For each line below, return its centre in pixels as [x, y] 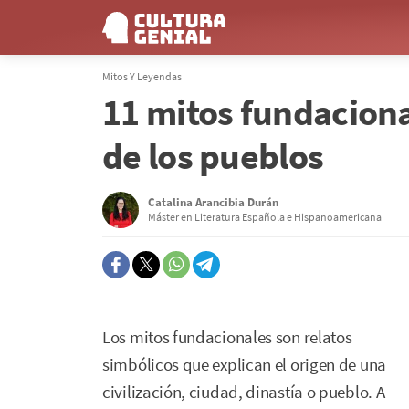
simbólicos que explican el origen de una [244, 365]
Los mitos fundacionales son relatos [227, 337]
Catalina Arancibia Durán [213, 202]
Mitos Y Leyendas [142, 76]
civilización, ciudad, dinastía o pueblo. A [244, 392]
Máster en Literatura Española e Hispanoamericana [265, 217]
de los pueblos [213, 156]
